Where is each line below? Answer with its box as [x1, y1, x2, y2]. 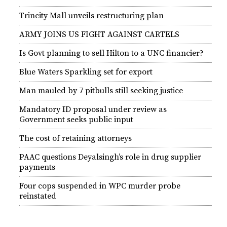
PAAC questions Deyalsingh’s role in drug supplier [19, 152, 201, 162]
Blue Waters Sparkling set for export [19, 67, 153, 77]
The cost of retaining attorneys [19, 133, 132, 143]
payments [19, 162, 55, 172]
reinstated [19, 191, 56, 201]
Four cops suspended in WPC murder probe [19, 181, 180, 191]
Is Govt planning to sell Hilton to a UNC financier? [19, 48, 204, 58]
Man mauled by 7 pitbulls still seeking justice [19, 86, 183, 96]
